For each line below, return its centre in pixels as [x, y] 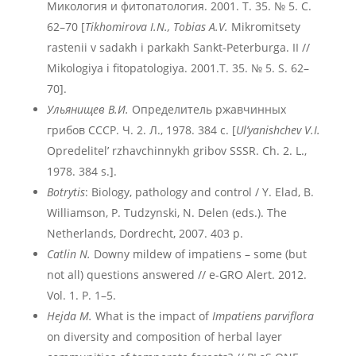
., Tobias [185, 27]
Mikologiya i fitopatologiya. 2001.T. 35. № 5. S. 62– [178, 68]
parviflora [289, 316]
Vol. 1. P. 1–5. [81, 295]
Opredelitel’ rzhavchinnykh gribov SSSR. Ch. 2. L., [176, 151]
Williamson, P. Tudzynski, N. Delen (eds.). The [166, 213]
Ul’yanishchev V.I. [278, 130]
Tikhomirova [116, 27]
